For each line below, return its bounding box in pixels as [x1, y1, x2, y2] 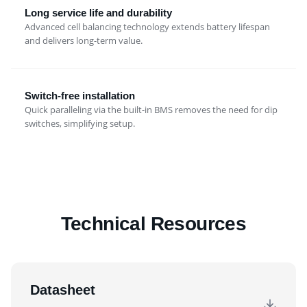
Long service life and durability [25, 7, 172, 19]
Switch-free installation [25, 90, 135, 102]
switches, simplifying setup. [25, 117, 135, 130]
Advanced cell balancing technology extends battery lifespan [25, 21, 270, 34]
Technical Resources [60, 213, 247, 235]
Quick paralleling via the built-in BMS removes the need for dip [25, 103, 278, 116]
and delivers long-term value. [25, 34, 143, 47]
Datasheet [30, 282, 95, 298]
